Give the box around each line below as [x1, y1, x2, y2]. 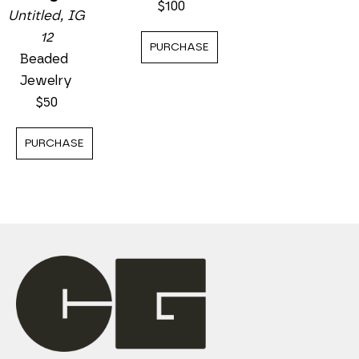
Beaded [20, 52, 69, 67]
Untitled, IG [8, 9, 85, 23]
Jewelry [20, 74, 73, 88]
